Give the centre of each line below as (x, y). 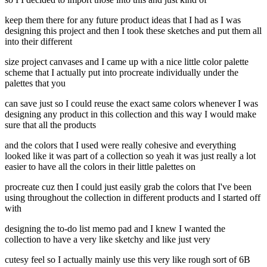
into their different (38, 42)
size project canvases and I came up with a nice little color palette (127, 62)
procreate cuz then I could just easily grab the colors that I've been (128, 187)
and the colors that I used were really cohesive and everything (120, 145)
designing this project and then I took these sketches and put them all (133, 31)
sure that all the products (50, 125)
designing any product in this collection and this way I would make (131, 114)
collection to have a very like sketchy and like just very (108, 240)
